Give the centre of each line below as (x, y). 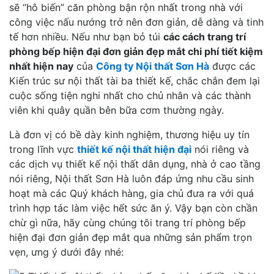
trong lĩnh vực (43, 149)
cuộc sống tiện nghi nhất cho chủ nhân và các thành (130, 95)
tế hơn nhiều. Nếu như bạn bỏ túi (86, 36)
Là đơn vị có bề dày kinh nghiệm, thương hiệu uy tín (129, 134)
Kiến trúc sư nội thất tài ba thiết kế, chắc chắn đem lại (135, 80)
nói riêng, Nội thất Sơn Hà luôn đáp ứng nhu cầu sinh (131, 178)
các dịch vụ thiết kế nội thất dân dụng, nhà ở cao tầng (135, 164)
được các (232, 66)
